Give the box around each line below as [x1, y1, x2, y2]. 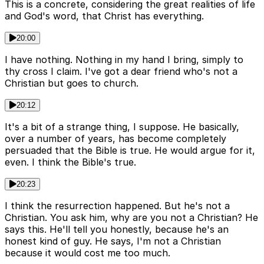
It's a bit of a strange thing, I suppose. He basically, [5, 121, 239, 133]
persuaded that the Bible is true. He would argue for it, [5, 144, 255, 157]
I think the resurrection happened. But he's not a [5, 200, 230, 212]
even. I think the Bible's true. [5, 156, 136, 169]
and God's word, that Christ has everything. [5, 10, 204, 22]
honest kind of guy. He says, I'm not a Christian [5, 235, 221, 247]
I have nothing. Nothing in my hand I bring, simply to [5, 54, 243, 66]
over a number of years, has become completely [5, 133, 226, 145]
